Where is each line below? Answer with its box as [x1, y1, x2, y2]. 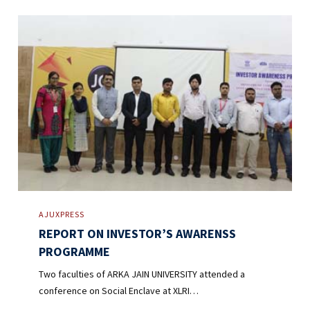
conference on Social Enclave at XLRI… [39, 284, 199, 297]
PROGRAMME [39, 243, 111, 259]
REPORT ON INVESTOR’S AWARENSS [39, 225, 237, 241]
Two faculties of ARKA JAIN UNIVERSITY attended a [39, 267, 246, 280]
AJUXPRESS [39, 208, 85, 219]
